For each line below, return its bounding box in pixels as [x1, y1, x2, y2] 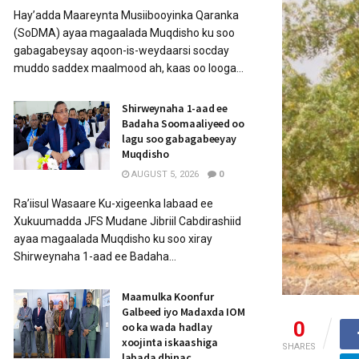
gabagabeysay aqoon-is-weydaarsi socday [14, 44, 229, 57]
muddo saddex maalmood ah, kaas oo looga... [14, 62, 244, 75]
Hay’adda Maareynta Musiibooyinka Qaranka [14, 9, 239, 22]
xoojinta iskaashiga [122, 335, 218, 349]
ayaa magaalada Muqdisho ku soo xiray [14, 232, 212, 245]
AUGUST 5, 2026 [129, 169, 199, 179]
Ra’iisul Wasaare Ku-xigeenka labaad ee [14, 197, 213, 210]
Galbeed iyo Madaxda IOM [122, 305, 245, 319]
